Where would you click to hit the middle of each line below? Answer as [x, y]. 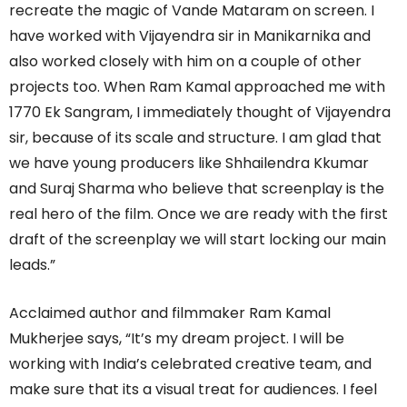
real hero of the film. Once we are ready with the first [199, 213]
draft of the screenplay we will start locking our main [198, 239]
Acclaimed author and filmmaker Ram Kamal [170, 313]
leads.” [32, 264]
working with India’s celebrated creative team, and [190, 363]
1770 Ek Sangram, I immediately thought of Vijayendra [200, 112]
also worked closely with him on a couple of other [185, 61]
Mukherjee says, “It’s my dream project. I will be [177, 338]
